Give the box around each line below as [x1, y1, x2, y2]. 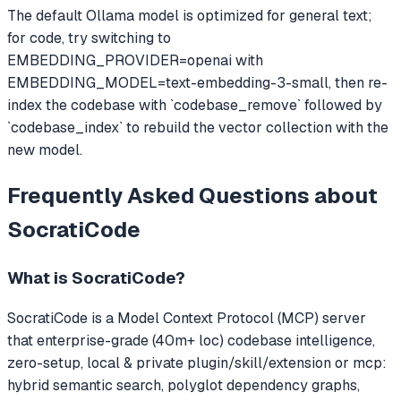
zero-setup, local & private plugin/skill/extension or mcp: [7, 354, 387, 373]
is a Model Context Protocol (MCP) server [88, 309, 366, 328]
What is [7, 266, 72, 289]
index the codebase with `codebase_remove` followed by [7, 95, 382, 115]
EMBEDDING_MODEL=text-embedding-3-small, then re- [7, 73, 388, 92]
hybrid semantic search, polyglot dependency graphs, [7, 376, 360, 396]
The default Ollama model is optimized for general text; [7, 5, 372, 25]
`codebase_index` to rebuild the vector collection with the [7, 117, 388, 137]
